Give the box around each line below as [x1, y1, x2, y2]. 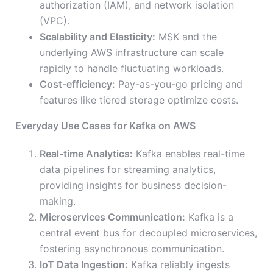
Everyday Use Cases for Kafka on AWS [15, 119, 196, 132]
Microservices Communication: [40, 211, 185, 224]
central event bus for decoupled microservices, [40, 227, 257, 239]
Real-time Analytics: [40, 147, 133, 160]
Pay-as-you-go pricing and [115, 78, 243, 91]
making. [40, 195, 76, 208]
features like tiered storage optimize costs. [40, 94, 238, 107]
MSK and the [155, 30, 217, 43]
